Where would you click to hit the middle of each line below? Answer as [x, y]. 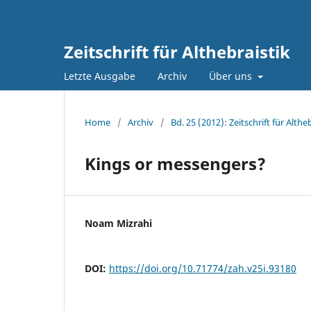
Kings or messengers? [175, 163]
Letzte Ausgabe [100, 76]
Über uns [232, 76]
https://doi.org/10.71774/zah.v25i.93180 [203, 268]
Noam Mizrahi [118, 223]
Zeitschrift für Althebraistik [177, 52]
